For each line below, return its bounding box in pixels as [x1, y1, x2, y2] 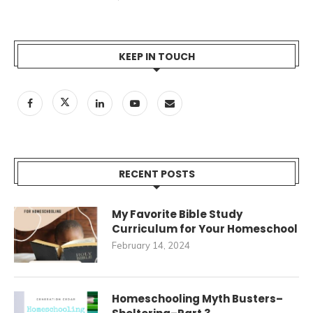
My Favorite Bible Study [112, 207, 242, 221]
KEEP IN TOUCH [118, 50, 195, 64]
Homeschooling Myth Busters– [112, 291, 283, 306]
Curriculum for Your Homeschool [112, 221, 298, 236]
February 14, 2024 [112, 240, 190, 251]
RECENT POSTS [118, 167, 195, 181]
